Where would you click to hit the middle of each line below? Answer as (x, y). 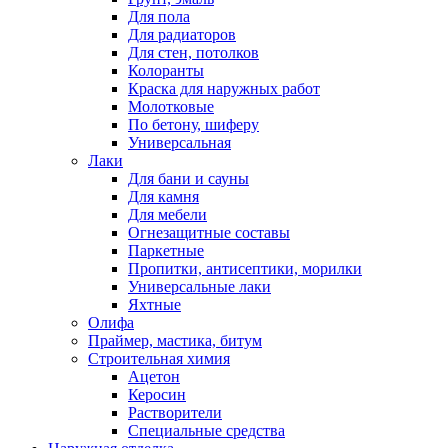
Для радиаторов (182, 34)
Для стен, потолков (193, 52)
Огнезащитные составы (209, 232)
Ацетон (154, 376)
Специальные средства (206, 430)
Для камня (163, 196)
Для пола (159, 16)
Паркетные (166, 250)
